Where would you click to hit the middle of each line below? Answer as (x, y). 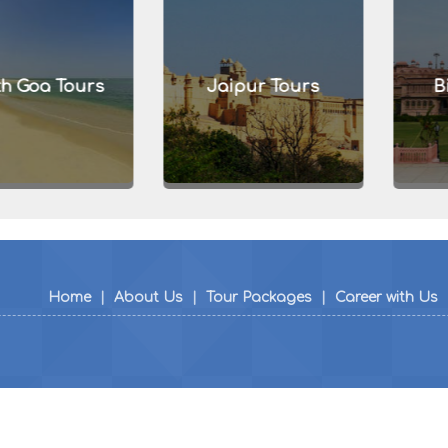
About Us (148, 297)
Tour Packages (259, 297)
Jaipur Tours (225, 86)
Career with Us (386, 297)
